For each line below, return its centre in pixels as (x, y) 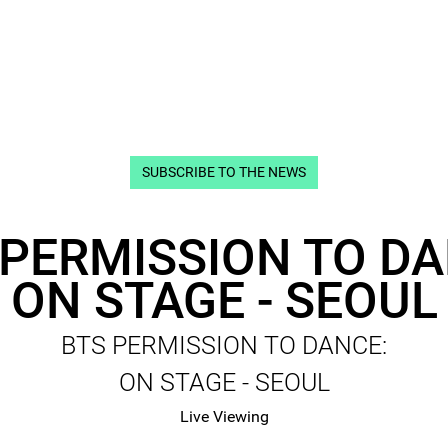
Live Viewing (224, 417)
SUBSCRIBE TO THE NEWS (224, 173)
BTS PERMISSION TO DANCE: (224, 346)
